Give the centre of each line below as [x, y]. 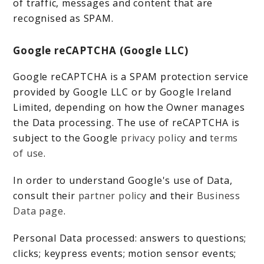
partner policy [112, 196]
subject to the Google [67, 138]
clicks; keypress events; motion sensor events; [125, 253]
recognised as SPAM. [63, 18]
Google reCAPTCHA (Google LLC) [101, 50]
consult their [46, 196]
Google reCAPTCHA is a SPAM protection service [131, 77]
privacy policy [154, 138]
